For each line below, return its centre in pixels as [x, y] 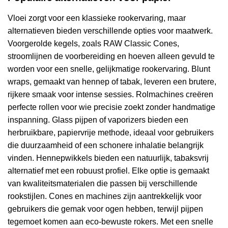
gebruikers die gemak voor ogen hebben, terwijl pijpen [105, 209]
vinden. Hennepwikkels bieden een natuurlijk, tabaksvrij [108, 158]
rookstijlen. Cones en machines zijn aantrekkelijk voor [105, 196]
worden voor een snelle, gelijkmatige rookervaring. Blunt [109, 69]
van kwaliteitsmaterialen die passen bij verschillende [103, 183]
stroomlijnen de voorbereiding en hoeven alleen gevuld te [111, 56]
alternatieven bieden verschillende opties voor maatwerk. [110, 31]
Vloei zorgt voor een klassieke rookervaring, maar [97, 18]
